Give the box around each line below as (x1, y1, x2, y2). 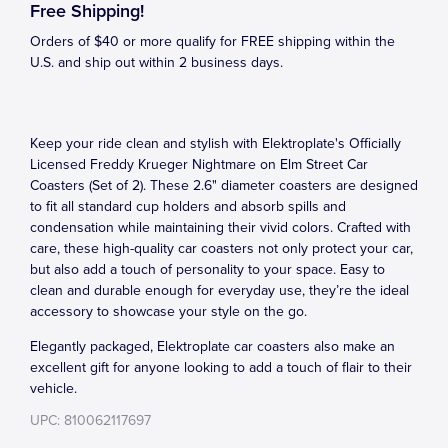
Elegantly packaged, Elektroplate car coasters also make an (30, 338, 395, 355)
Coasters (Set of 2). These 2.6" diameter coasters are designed (30, 177, 418, 194)
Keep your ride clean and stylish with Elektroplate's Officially (30, 135, 401, 152)
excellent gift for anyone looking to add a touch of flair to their (30, 359, 412, 376)
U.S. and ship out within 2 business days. (30, 54, 283, 71)
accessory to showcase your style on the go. (30, 303, 307, 320)
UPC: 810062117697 (30, 412, 151, 429)
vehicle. (30, 380, 77, 397)
